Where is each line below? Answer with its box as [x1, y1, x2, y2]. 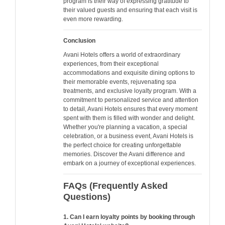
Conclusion [63, 37, 95, 44]
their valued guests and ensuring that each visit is [63, 6, 197, 14]
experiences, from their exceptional [63, 60, 159, 68]
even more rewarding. [63, 15, 123, 23]
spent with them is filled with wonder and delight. [63, 115, 195, 122]
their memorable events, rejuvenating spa [63, 78, 176, 86]
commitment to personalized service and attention [63, 96, 198, 104]
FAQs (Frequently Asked [63, 180, 168, 191]
